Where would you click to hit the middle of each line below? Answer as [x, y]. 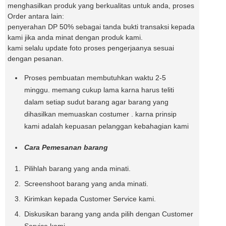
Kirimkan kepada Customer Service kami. [90, 199]
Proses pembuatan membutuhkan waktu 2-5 [95, 77]
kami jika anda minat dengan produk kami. [75, 37]
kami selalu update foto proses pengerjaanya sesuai [91, 48]
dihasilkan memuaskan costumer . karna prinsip [100, 114]
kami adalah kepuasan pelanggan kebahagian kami [106, 126]
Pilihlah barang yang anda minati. [77, 168]
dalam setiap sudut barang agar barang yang [96, 102]
